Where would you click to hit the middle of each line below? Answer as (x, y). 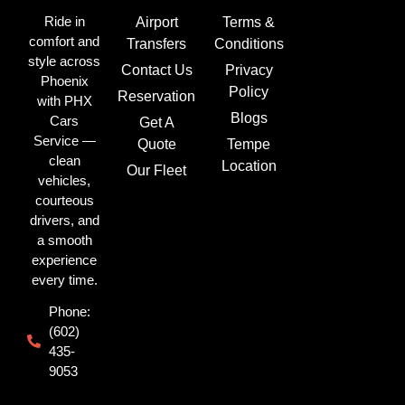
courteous (64, 200)
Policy (249, 91)
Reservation (156, 96)
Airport (156, 22)
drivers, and (64, 220)
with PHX (64, 100)
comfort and (64, 41)
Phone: (69, 311)
